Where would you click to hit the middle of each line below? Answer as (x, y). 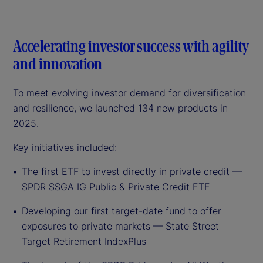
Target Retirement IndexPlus (84, 241)
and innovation (58, 64)
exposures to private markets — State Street (120, 226)
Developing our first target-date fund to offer (122, 210)
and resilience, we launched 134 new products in (120, 108)
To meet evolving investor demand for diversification (129, 92)
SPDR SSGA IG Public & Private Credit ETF (116, 186)
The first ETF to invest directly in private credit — (132, 171)
